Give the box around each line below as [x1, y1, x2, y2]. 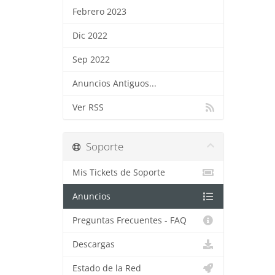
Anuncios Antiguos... [72, 78, 157, 89]
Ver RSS [72, 102, 104, 113]
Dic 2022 [72, 30, 107, 41]
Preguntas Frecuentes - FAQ [72, 215, 187, 226]
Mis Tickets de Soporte [72, 167, 165, 178]
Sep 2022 [72, 54, 110, 65]
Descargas [72, 239, 115, 250]
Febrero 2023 [72, 6, 126, 17]
